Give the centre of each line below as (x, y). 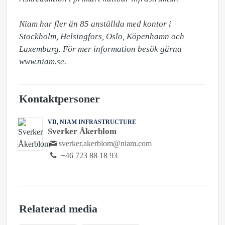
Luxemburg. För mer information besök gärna (100, 49)
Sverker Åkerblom (82, 131)
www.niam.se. (44, 62)
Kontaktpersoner (60, 99)
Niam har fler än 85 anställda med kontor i (95, 24)
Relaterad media (58, 209)
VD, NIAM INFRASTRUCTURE (92, 122)
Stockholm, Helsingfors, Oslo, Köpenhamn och (102, 36)
